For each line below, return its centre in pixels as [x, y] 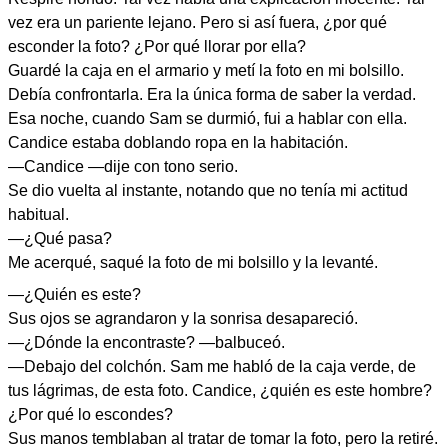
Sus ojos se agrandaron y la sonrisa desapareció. [183, 318]
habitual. [38, 214]
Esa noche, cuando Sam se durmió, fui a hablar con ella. [207, 118]
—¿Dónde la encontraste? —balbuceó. [146, 342]
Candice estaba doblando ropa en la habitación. [178, 142]
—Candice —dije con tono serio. [123, 166]
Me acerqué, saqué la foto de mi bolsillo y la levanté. [193, 262]
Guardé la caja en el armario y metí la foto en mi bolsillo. [206, 70]
